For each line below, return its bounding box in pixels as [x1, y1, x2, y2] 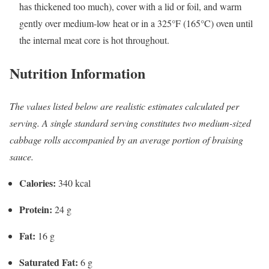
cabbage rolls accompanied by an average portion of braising [10, 133, 243, 146]
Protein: [19, 202, 52, 216]
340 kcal [56, 176, 91, 189]
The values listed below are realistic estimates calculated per [10, 99, 239, 112]
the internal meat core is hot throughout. [19, 34, 169, 47]
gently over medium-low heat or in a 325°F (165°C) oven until [19, 17, 253, 30]
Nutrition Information [10, 62, 145, 83]
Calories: [19, 175, 56, 190]
